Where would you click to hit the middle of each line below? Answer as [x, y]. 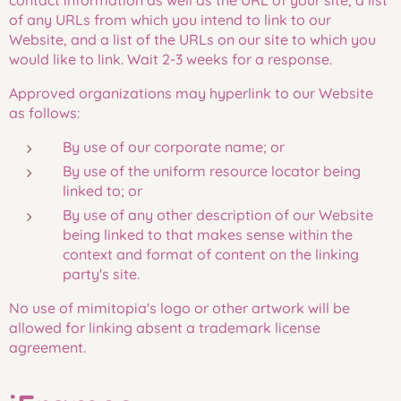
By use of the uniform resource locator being [212, 171]
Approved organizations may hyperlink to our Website [191, 93]
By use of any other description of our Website [218, 215]
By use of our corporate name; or [174, 147]
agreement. [47, 347]
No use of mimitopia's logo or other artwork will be [179, 308]
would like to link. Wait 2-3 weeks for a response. [171, 59]
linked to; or [102, 191]
